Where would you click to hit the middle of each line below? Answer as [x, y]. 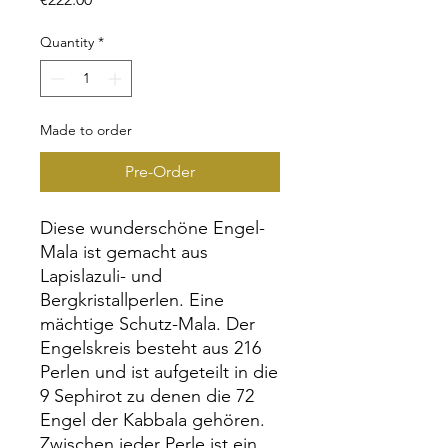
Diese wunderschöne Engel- [152, 228]
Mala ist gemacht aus [124, 252]
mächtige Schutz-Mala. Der [147, 324]
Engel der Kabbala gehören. [152, 420]
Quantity [67, 42]
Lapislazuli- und [101, 276]
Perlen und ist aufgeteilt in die [159, 372]
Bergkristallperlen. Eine [132, 300]
